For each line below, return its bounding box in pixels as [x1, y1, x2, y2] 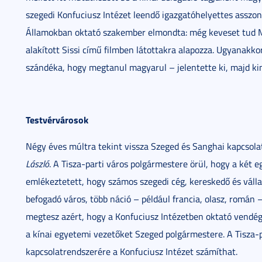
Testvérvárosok [26, 113, 88, 126]
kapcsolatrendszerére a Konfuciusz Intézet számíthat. [26, 245, 237, 258]
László [26, 157, 49, 170]
